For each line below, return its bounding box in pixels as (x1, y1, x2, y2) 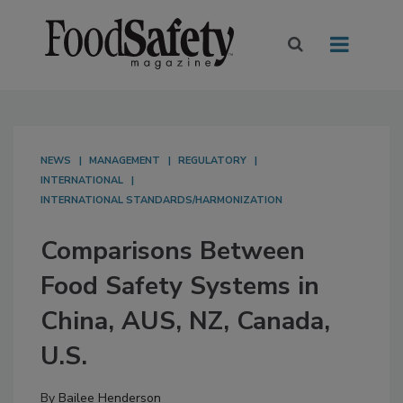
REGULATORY (178, 154, 246, 168)
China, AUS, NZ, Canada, (40, 304, 330, 339)
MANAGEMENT (89, 154, 160, 168)
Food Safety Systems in (40, 269, 319, 304)
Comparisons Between (40, 234, 305, 269)
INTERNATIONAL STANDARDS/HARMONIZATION (40, 193, 282, 208)
